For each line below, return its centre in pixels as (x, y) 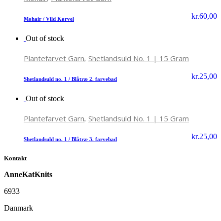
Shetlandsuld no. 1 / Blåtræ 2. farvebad (70, 79)
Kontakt (15, 158)
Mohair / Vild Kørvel (49, 19)
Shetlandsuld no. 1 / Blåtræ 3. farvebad (70, 139)
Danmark (18, 208)
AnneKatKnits (28, 175)
